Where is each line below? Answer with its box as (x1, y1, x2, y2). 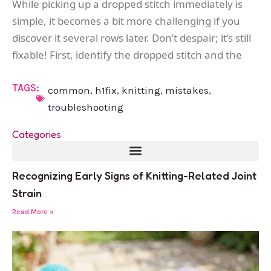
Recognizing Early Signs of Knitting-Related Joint (12, 168, 256, 182)
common (47, 83, 90, 96)
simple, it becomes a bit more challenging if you (12, 13, 240, 28)
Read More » (12, 207, 54, 216)
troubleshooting (47, 100, 123, 113)
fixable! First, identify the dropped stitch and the (12, 47, 242, 62)
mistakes (165, 83, 209, 96)
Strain (12, 186, 42, 200)
